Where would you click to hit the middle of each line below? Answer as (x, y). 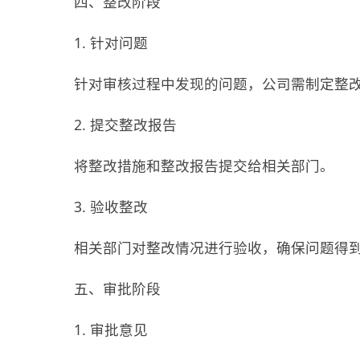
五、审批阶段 (117, 288)
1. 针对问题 (111, 42)
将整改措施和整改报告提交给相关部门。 (204, 165)
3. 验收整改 (111, 206)
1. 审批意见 (111, 329)
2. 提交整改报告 (125, 124)
